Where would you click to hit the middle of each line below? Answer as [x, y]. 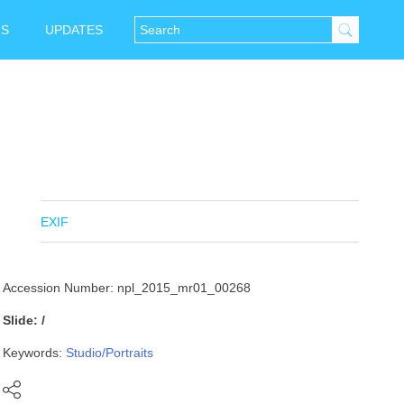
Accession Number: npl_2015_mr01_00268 [127, 288]
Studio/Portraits [110, 353]
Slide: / [24, 320]
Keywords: [35, 353]
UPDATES [74, 30]
